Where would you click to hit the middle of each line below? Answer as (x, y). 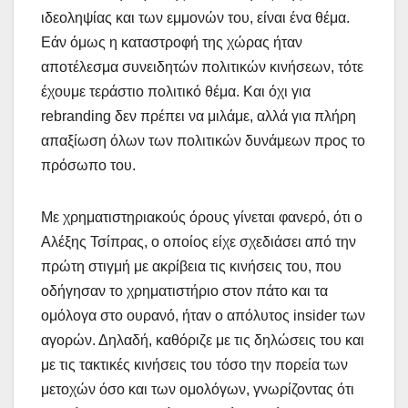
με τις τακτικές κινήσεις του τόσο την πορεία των (194, 364)
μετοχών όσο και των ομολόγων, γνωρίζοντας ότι (198, 389)
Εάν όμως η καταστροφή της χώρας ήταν (172, 42)
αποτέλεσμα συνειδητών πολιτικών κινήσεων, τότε (202, 66)
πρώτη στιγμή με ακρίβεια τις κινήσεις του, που (191, 266)
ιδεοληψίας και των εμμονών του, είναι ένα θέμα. (195, 17)
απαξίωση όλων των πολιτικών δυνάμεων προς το (203, 140)
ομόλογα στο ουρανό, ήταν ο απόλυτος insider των (203, 315)
